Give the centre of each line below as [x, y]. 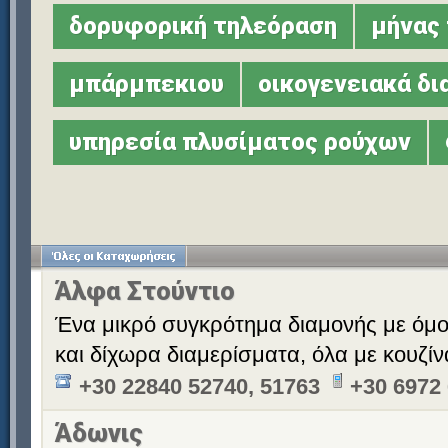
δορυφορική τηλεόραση [203, 26]
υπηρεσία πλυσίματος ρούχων [240, 142]
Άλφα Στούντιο [145, 291]
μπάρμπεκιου [146, 84]
